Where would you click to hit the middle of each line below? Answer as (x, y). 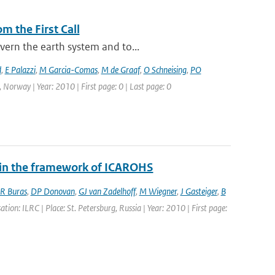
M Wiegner (158, 191)
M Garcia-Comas (68, 70)
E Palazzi (20, 70)
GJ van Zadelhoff (107, 191)
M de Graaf (120, 70)
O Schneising (165, 70)
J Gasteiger (199, 191)
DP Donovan (52, 191)
